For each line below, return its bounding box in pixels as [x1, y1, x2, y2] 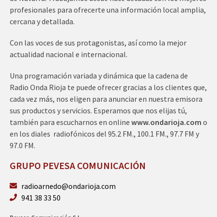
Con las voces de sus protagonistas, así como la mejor [10, 37, 186, 47]
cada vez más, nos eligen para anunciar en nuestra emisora [10, 93, 202, 104]
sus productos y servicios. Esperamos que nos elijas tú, [10, 105, 187, 115]
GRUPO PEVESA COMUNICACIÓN [10, 159, 146, 171]
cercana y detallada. [10, 16, 75, 26]
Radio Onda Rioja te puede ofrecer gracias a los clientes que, [10, 82, 207, 92]
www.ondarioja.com [131, 117, 201, 127]
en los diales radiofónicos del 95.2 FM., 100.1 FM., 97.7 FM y [10, 128, 199, 139]
